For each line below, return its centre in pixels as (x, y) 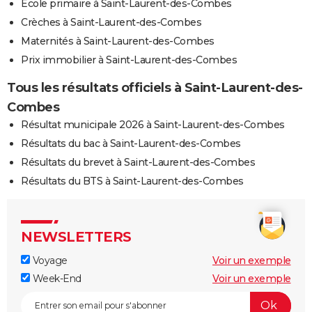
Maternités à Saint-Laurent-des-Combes (118, 41)
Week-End (56, 278)
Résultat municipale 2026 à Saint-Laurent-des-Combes (153, 124)
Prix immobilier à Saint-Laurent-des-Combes (129, 60)
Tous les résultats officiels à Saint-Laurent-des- (155, 87)
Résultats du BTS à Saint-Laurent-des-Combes (132, 181)
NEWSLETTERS (76, 236)
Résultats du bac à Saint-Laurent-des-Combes (131, 143)
